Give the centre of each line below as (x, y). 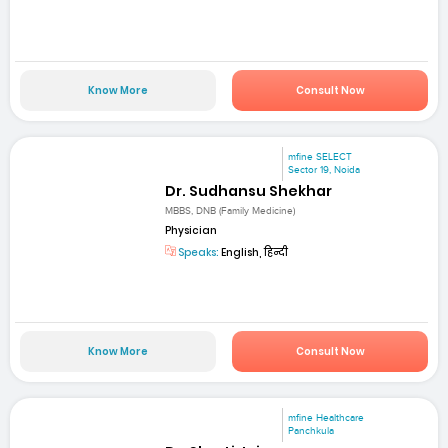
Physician (191, 231)
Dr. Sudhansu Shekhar (249, 191)
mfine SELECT (320, 156)
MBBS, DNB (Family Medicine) (230, 211)
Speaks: (198, 253)
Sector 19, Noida (324, 169)
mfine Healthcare (326, 417)
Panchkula (311, 430)
